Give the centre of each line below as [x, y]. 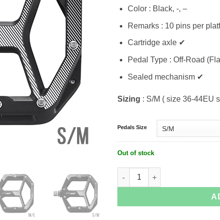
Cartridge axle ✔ [156, 43]
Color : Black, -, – [157, 9]
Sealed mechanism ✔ [165, 77]
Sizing [130, 99]
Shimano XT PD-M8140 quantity [161, 171]
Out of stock [136, 153]
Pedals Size [132, 127]
